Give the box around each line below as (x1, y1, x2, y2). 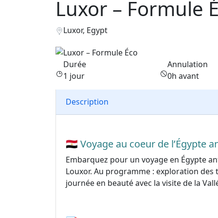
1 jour (63, 70, 85, 81)
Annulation (167, 58, 208, 70)
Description (66, 96, 109, 108)
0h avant (167, 70, 199, 81)
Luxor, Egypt (63, 25, 108, 36)
